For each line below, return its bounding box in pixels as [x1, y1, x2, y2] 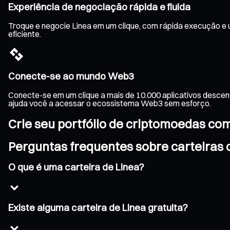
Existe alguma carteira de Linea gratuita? [8, 202, 188, 214]
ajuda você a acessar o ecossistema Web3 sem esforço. [8, 98, 211, 109]
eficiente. [8, 28, 41, 39]
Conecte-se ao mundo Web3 [8, 70, 134, 83]
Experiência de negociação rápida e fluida [8, 1, 190, 13]
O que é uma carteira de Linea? [8, 161, 144, 173]
